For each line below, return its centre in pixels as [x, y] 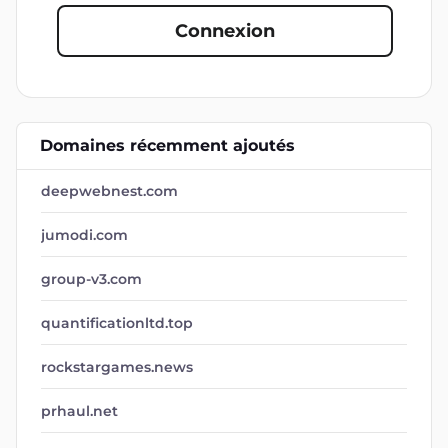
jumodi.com [84, 235]
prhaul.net [79, 411]
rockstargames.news [117, 367]
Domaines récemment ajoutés [167, 145]
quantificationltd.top [117, 323]
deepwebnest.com [109, 191]
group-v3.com [91, 279]
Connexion [225, 31]
